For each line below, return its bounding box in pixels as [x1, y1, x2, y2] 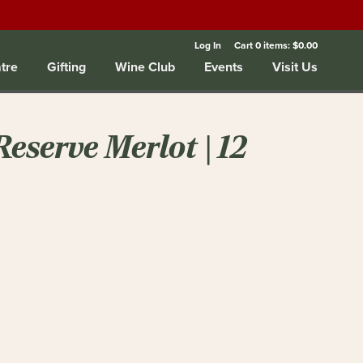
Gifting [47, 57, 86, 76]
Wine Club [115, 57, 175, 76]
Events [204, 57, 243, 76]
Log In [194, 38, 221, 53]
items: [261, 38, 293, 53]
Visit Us [272, 57, 318, 76]
